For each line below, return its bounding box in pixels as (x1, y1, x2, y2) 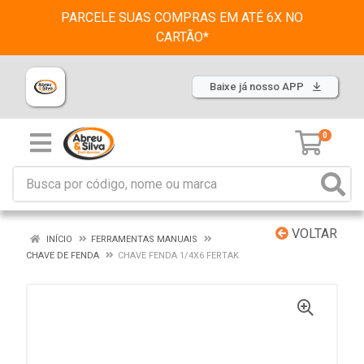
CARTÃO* (155, 29, 209, 45)
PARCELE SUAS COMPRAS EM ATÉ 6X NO (61, 10, 303, 25)
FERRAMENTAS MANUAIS (91, 234, 197, 245)
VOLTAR (288, 226, 337, 241)
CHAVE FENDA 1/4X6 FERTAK (118, 250, 239, 261)
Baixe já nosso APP (210, 80, 306, 93)
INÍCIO (44, 234, 72, 245)
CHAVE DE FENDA (26, 250, 99, 261)
